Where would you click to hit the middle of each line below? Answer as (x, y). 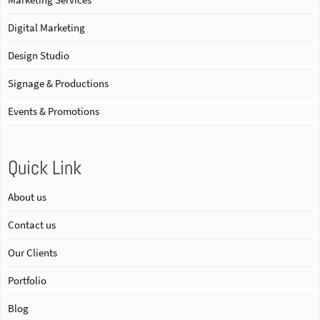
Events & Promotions (54, 111)
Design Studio (39, 55)
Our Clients (32, 252)
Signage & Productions (58, 83)
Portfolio (27, 280)
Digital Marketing (46, 27)
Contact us (32, 224)
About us (27, 196)
